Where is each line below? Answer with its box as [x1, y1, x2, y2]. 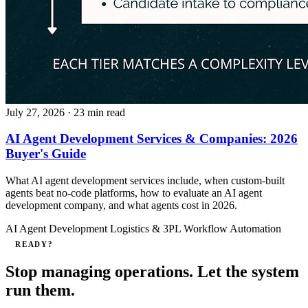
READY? [15, 239, 54, 248]
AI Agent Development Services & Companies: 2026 [5, 131, 298, 146]
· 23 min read [67, 106, 125, 118]
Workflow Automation [184, 222, 281, 234]
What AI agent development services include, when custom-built [5, 174, 285, 186]
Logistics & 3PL [110, 222, 184, 234]
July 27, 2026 [5, 106, 65, 118]
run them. [5, 280, 75, 299]
